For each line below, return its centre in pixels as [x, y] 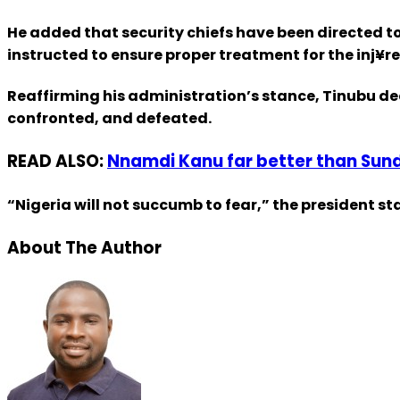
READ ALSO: [57, 162]
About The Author [84, 248]
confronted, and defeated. [109, 119]
